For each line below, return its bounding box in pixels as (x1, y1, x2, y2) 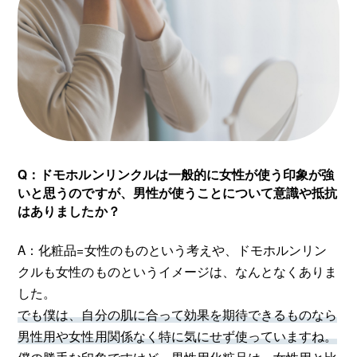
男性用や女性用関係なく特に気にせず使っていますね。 (18, 327, 337, 345)
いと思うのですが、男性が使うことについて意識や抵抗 (18, 183, 337, 202)
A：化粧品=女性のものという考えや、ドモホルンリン (18, 241, 327, 259)
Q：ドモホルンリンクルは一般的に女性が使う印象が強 (18, 165, 334, 183)
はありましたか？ (18, 202, 120, 220)
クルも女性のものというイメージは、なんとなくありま (18, 262, 337, 280)
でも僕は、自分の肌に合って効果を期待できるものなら (18, 305, 337, 324)
